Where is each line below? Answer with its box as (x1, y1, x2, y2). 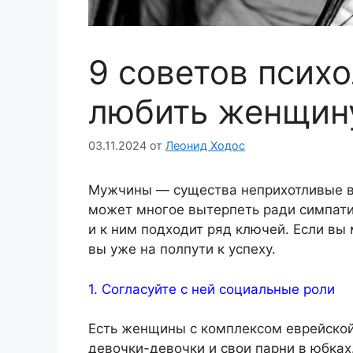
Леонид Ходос (165, 139, 245, 153)
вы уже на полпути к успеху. (88, 241, 276, 258)
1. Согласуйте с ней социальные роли (88, 281, 335, 297)
